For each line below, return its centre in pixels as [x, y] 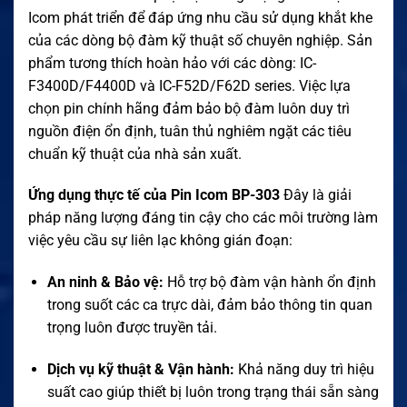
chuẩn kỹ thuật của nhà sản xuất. [135, 154]
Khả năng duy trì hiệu [304, 369]
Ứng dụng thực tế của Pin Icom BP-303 [154, 195]
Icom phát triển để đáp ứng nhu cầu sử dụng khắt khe [200, 17]
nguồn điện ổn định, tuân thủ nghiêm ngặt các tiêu [190, 131]
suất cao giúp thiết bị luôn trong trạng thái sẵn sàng [213, 392]
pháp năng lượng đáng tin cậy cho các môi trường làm [203, 218]
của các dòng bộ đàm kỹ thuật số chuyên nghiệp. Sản [200, 40]
